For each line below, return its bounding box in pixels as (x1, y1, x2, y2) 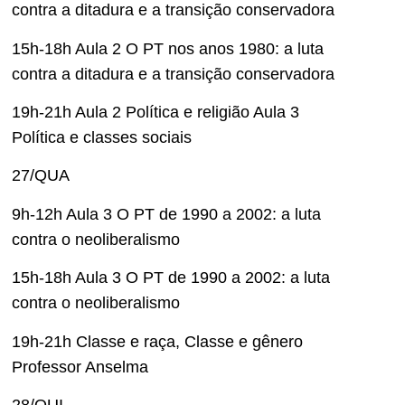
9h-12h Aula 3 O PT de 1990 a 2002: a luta (12, 204, 321, 223)
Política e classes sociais (12, 128, 192, 147)
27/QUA (12, 166, 70, 185)
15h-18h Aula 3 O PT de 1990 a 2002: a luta (12, 268, 330, 287)
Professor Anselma (12, 357, 148, 376)
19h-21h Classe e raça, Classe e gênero (12, 332, 303, 351)
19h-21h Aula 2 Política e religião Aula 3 (12, 103, 299, 122)
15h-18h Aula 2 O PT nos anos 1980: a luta (12, 39, 324, 58)
